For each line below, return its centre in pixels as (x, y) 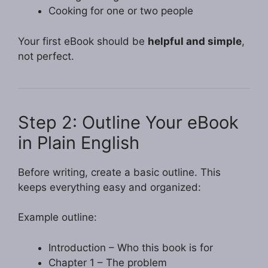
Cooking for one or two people (121, 11)
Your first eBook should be (83, 41)
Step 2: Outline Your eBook (128, 122)
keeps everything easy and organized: (109, 187)
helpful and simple (195, 41)
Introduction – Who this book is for (131, 247)
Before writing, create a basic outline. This (119, 172)
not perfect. (46, 56)
